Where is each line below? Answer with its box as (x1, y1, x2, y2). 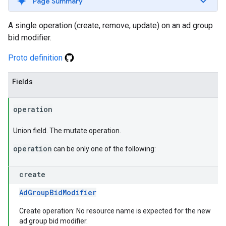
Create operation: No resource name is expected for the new (19, 207, 211, 215)
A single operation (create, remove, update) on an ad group (8, 21, 213, 30)
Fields (12, 78, 33, 86)
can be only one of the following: (52, 145, 156, 153)
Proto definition (8, 53, 65, 63)
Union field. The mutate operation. (13, 127, 121, 135)
